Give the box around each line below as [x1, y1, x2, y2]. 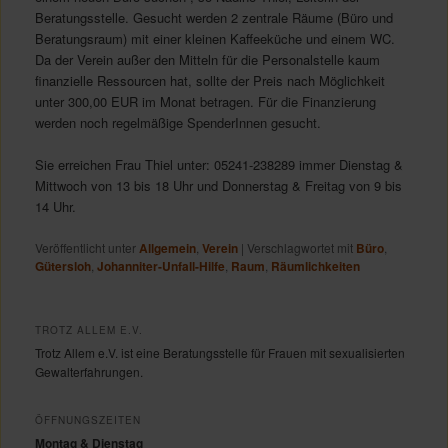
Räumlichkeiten [270, 256, 360, 275]
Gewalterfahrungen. [34, 362, 143, 380]
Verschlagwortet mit [246, 238, 353, 256]
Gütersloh [34, 256, 91, 275]
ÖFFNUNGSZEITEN [34, 413, 141, 428]
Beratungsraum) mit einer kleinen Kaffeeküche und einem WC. [34, 29, 395, 49]
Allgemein [138, 238, 196, 257]
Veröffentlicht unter [34, 238, 136, 256]
